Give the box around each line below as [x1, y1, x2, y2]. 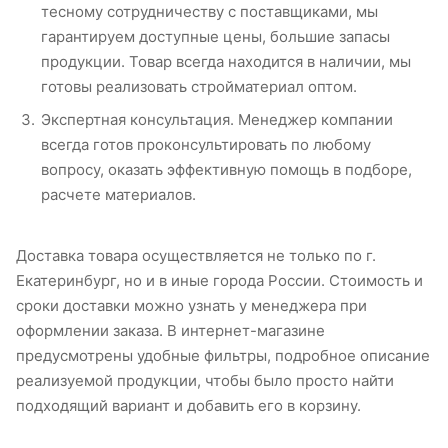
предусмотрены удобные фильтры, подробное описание [16, 346, 430, 366]
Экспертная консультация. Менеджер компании [41, 110, 393, 130]
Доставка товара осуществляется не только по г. [16, 246, 376, 266]
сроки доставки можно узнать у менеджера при [16, 296, 367, 316]
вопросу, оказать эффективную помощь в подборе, [41, 160, 412, 180]
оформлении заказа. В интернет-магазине [16, 321, 325, 341]
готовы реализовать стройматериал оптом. [41, 77, 357, 97]
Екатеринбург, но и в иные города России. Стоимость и [16, 271, 423, 291]
